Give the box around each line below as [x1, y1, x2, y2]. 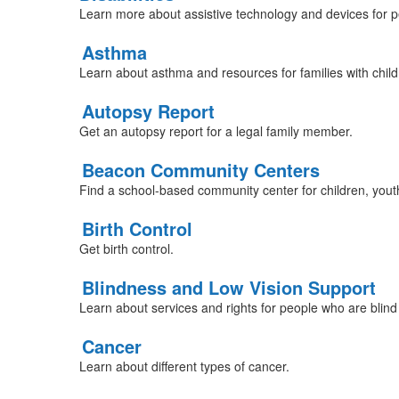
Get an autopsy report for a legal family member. [78, 122, 353, 140]
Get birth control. [78, 240, 174, 257]
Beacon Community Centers [81, 157, 320, 183]
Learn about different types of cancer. [78, 357, 289, 375]
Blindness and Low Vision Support [81, 274, 376, 300]
